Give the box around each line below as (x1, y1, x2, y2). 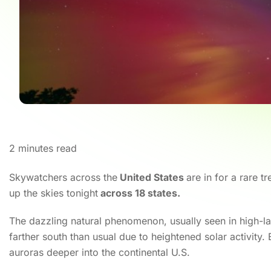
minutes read (18, 142, 77, 154)
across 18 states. (98, 186, 180, 199)
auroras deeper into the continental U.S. (9, 246, 190, 258)
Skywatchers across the (9, 171, 117, 183)
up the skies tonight (9, 186, 98, 199)
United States (117, 171, 186, 183)
